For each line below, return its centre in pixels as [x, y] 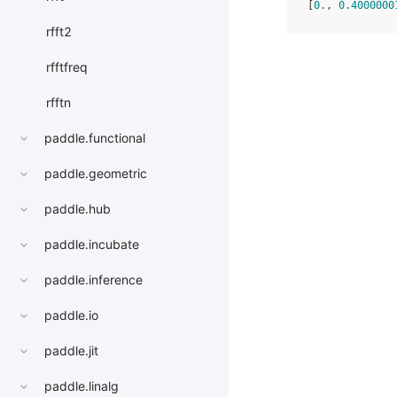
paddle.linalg [82, 386]
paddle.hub [78, 209]
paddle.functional [95, 138]
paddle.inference [93, 280]
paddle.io [71, 315]
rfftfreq [67, 67]
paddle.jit [71, 351]
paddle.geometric [96, 174]
